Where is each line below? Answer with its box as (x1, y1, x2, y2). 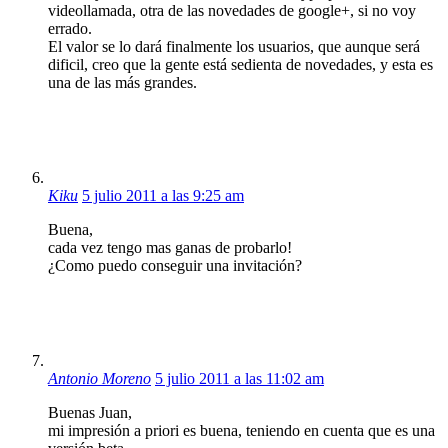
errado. (48, 19, 92, 37)
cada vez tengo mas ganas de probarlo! (48, 238, 292, 256)
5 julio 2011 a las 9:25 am (82, 186, 244, 204)
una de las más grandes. (48, 73, 197, 91)
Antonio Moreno (48, 369, 151, 387)
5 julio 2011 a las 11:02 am (155, 369, 324, 387)
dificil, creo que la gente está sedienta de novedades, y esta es (48, 55, 433, 73)
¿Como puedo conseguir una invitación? (48, 256, 302, 274)
